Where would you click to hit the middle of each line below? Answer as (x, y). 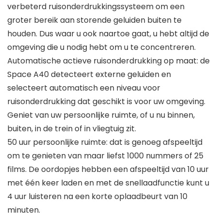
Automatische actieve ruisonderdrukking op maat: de (108, 61)
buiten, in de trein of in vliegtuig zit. (72, 129)
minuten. (24, 210)
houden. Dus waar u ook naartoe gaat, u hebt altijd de (108, 34)
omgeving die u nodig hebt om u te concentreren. (101, 47)
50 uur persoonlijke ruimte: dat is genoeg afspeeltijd (105, 142)
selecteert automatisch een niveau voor (84, 88)
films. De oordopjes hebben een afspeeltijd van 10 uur (108, 170)
